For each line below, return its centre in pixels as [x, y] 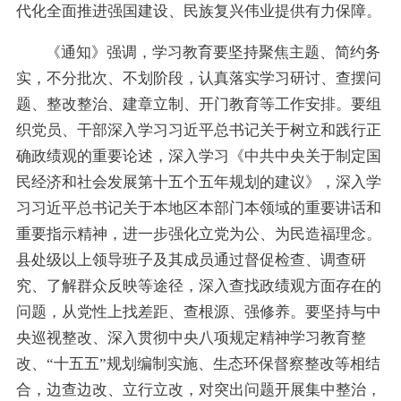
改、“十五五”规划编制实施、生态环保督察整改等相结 [198, 363]
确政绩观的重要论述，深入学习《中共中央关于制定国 [198, 156]
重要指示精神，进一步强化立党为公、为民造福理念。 [198, 234]
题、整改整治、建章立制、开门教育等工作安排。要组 [198, 104]
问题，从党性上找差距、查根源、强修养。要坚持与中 [198, 311]
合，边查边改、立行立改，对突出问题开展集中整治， [198, 389]
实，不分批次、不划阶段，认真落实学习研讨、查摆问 [198, 78]
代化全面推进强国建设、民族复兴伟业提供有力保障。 [198, 12]
